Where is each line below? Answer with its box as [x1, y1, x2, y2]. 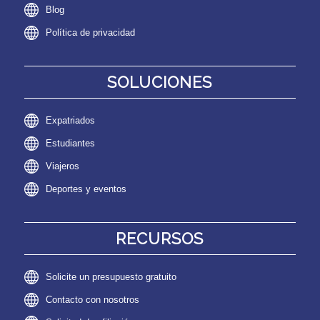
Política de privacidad [45, 26, 135, 38]
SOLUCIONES [107, 72, 213, 91]
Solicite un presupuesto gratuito [45, 271, 176, 282]
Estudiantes [45, 137, 95, 149]
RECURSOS [116, 229, 204, 248]
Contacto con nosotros [45, 294, 139, 305]
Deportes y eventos [45, 183, 126, 194]
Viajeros [45, 160, 79, 171]
